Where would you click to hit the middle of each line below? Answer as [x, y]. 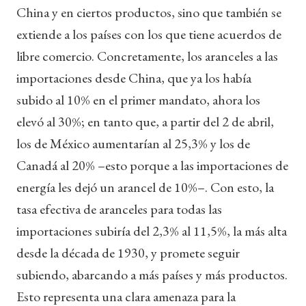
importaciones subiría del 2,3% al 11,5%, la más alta [152, 231]
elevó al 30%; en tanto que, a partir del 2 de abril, [145, 121]
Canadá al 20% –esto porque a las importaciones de [152, 165]
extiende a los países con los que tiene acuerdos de [149, 34]
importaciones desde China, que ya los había [134, 78]
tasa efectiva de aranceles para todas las [119, 209]
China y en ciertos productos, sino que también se [149, 12]
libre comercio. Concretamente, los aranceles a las [147, 56]
